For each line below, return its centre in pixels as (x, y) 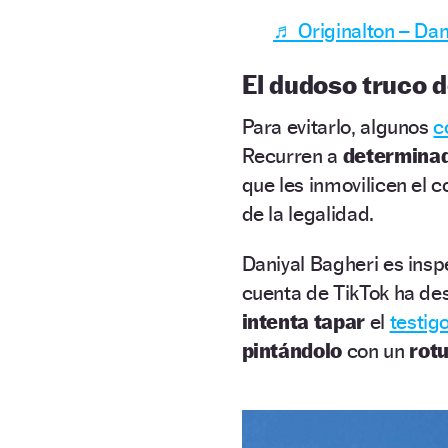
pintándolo (294, 350)
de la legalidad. (307, 213)
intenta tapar (303, 321)
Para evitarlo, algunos (337, 126)
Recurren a (292, 155)
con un (378, 350)
